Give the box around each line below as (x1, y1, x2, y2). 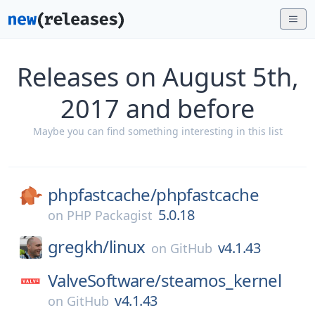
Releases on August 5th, (16, 60, 299, 94)
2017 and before (60, 91, 255, 126)
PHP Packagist (67, 207, 153, 224)
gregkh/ (48, 235, 109, 258)
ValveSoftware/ (48, 269, 161, 292)
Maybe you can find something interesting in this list (32, 124, 283, 138)
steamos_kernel (160, 269, 282, 292)
